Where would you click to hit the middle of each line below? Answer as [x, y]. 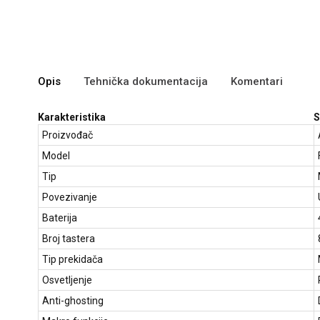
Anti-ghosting [73, 301]
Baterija [60, 218]
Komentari [257, 82]
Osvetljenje [67, 280]
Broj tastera [69, 239]
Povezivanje [70, 197]
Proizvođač [67, 135]
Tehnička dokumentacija [146, 82]
